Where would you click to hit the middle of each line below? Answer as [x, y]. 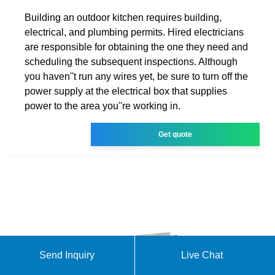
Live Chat [202, 255]
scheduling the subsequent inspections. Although [131, 61]
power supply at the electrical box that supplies [126, 91]
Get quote [176, 134]
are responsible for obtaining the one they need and [136, 47]
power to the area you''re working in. [103, 106]
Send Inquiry [67, 255]
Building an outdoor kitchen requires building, [123, 17]
